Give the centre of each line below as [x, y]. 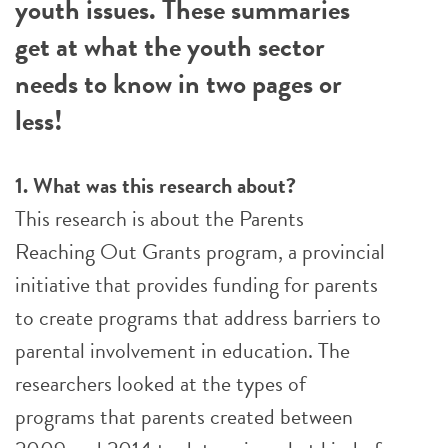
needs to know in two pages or [178, 83]
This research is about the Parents [159, 218]
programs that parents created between [184, 416]
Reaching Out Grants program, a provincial [200, 251]
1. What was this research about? [155, 185]
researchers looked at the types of [160, 383]
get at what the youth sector [170, 46]
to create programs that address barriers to [198, 317]
